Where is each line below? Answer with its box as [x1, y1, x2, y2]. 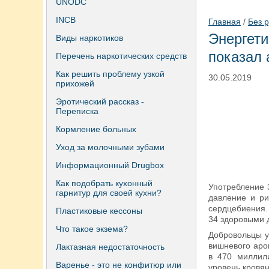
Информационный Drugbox [56, 160, 164, 170]
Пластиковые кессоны [56, 206, 142, 216]
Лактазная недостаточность [56, 242, 165, 252]
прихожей [56, 79, 94, 88]
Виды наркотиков [56, 33, 123, 43]
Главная [208, 17, 241, 26]
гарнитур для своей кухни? [56, 188, 162, 198]
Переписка [56, 106, 98, 116]
